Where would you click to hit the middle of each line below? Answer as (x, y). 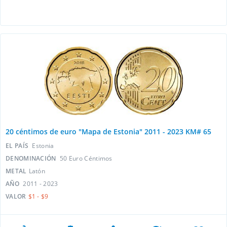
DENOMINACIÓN (32, 158)
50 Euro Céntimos (86, 158)
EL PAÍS (18, 146)
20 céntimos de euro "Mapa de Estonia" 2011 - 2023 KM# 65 (108, 131)
